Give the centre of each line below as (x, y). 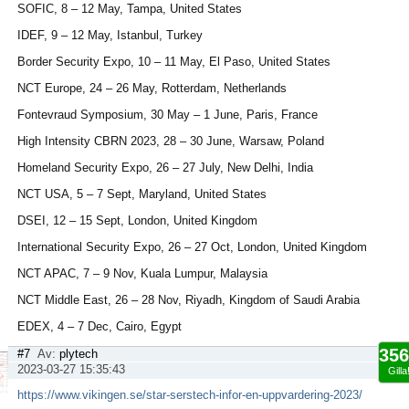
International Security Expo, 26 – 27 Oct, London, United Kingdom (192, 247)
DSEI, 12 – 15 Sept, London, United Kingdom (137, 220)
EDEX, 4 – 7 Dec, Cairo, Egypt (100, 326)
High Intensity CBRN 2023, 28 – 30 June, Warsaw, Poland (171, 141)
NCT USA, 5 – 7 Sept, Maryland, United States (142, 194)
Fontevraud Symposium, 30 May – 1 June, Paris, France (168, 115)
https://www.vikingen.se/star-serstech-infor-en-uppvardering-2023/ (190, 395)
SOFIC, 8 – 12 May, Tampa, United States (130, 9)
